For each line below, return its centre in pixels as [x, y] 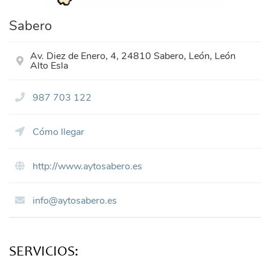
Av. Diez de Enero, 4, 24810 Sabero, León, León [133, 56]
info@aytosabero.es [74, 201]
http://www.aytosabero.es [86, 166]
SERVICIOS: [44, 253]
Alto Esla [49, 66]
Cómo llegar [57, 132]
